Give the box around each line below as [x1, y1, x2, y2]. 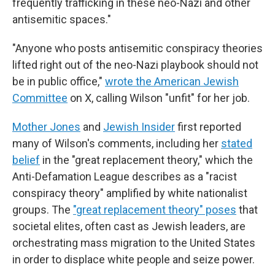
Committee [12, 91, 68, 104]
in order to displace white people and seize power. [12, 253, 255, 266]
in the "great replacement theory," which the [40, 153, 253, 166]
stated [221, 137, 252, 150]
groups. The [12, 203, 73, 216]
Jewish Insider [103, 120, 175, 133]
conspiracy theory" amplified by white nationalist [12, 187, 247, 199]
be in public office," [12, 75, 105, 88]
